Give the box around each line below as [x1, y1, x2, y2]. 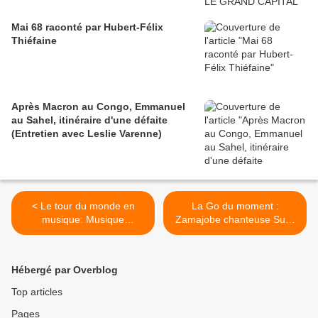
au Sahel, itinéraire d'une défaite [11, 114, 168, 126]
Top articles [11, 286, 62, 298]
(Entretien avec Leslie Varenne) [11, 128, 162, 140]
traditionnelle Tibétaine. [31, 227, 136, 239]
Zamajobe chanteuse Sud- [175, 214, 295, 226]
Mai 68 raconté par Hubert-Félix [11, 21, 163, 33]
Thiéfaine [11, 35, 57, 47]
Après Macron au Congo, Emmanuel [11, 101, 185, 113]
